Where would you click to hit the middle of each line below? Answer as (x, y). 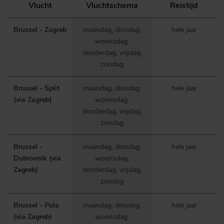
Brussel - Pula (36, 205)
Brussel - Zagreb (40, 29)
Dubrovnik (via (37, 158)
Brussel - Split (36, 88)
